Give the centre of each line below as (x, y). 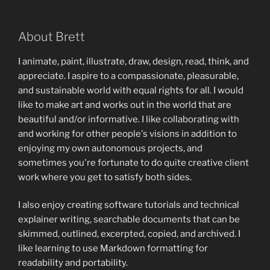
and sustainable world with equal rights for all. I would (131, 90)
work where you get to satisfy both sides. (105, 177)
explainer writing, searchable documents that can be (129, 219)
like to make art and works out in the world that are (125, 105)
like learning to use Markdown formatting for (113, 248)
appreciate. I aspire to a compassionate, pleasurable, (128, 76)
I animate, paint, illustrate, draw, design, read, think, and (133, 61)
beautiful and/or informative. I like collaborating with (129, 119)
